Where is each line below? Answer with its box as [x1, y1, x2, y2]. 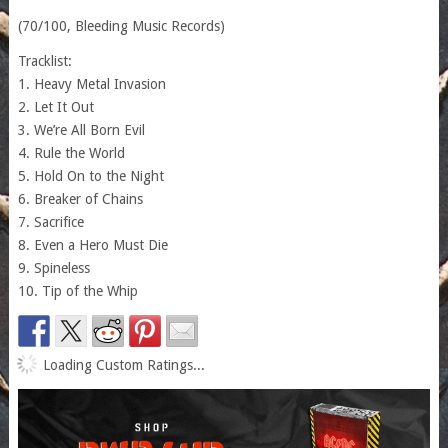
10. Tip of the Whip [17, 282, 138, 299]
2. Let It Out [17, 98, 94, 115]
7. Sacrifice [17, 213, 84, 230]
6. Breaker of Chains [17, 190, 143, 207]
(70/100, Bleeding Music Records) [17, 17, 225, 34]
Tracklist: [17, 52, 72, 69]
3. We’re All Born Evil [17, 121, 145, 138]
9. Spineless [17, 259, 90, 276]
